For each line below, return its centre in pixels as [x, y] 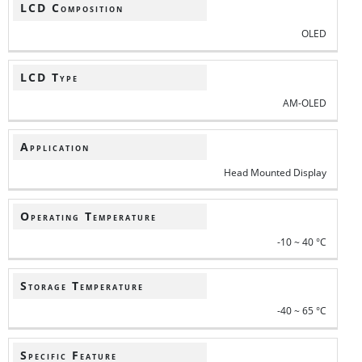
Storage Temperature [82, 286]
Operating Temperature [88, 217]
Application [55, 147]
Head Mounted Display [276, 172]
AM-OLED [305, 103]
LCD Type [49, 78]
